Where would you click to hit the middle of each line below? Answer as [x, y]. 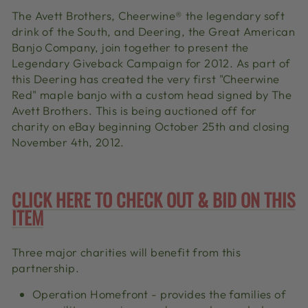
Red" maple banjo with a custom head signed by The [152, 95]
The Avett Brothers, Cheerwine [94, 15]
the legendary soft [234, 15]
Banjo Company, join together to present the [130, 47]
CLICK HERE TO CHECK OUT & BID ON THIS [153, 200]
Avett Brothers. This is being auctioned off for [134, 110]
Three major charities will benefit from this [126, 252]
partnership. [48, 268]
